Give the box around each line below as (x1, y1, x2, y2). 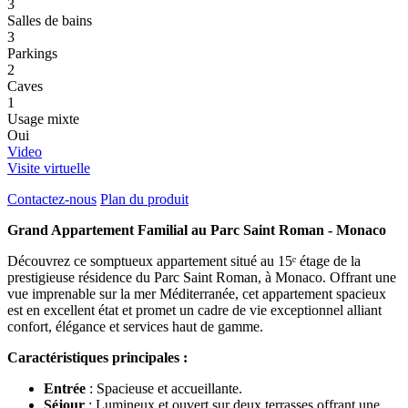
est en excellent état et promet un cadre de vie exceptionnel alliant (7, 302, 382, 319)
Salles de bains (7, 13, 92, 29)
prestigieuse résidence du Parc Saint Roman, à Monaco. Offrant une (7, 270, 396, 286)
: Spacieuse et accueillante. (86, 381, 242, 397)
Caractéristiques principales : (7, 350, 188, 366)
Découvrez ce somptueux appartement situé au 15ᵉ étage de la (7, 253, 361, 270)
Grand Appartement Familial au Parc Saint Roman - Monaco (7, 222, 386, 239)
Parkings (7, 46, 57, 62)
